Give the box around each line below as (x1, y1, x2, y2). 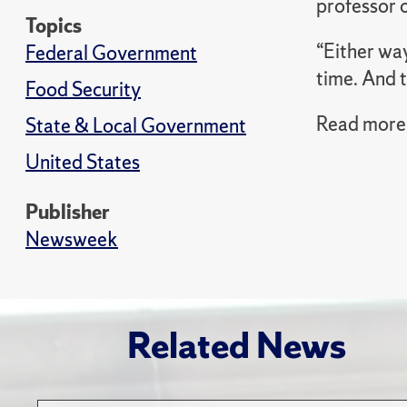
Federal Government (25, 40, 197, 66)
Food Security (25, 76, 141, 103)
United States (25, 149, 140, 175)
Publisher (25, 199, 110, 225)
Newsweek (25, 226, 118, 253)
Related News (126, 322, 346, 369)
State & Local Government (25, 113, 246, 139)
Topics (25, 13, 82, 39)
